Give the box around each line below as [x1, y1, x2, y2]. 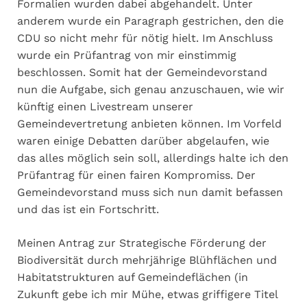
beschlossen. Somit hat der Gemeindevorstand [17, 65, 267, 79]
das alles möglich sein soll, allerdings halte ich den [17, 151, 288, 164]
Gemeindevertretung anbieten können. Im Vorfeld [17, 116, 282, 130]
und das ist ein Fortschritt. [17, 202, 159, 216]
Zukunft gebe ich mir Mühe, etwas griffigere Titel [17, 287, 278, 301]
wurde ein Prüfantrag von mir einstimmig [17, 48, 236, 62]
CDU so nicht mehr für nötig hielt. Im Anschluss [17, 31, 273, 45]
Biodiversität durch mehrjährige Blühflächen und [17, 253, 277, 267]
